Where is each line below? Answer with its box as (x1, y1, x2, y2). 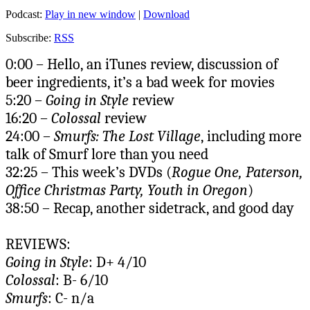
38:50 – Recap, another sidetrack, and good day (6, 199, 294, 217)
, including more (201, 127, 302, 145)
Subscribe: (6, 31, 54, 44)
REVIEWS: (6, 235, 71, 253)
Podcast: (6, 8, 45, 20)
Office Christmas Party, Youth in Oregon (6, 181, 248, 199)
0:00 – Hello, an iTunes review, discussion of (6, 55, 278, 73)
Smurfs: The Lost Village (54, 127, 201, 145)
